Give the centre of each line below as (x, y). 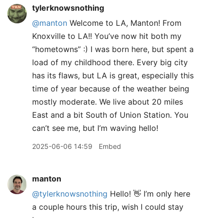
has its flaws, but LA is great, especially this (113, 76)
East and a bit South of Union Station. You (110, 115)
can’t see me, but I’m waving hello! (95, 128)
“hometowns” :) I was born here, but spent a (113, 49)
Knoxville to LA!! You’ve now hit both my (107, 36)
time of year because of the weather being (111, 89)
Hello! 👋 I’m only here (149, 194)
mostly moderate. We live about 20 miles (108, 102)
